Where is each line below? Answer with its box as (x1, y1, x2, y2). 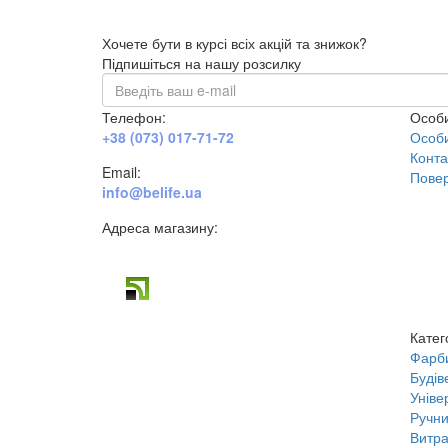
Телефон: (102, 106, 166, 127)
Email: (102, 161, 141, 182)
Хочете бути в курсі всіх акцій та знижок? (102, 32, 367, 53)
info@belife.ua (102, 181, 202, 202)
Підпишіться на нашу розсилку (102, 52, 301, 73)
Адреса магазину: (102, 216, 218, 237)
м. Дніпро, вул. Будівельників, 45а (102, 236, 345, 257)
